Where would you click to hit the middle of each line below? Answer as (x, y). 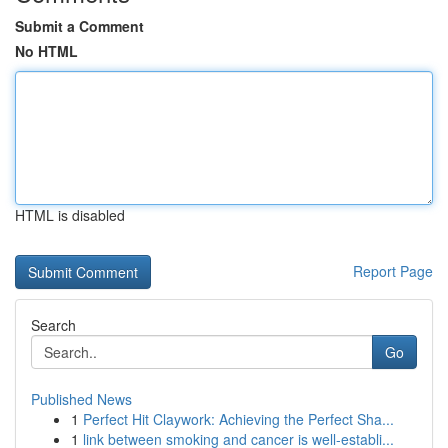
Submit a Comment (79, 26)
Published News (81, 399)
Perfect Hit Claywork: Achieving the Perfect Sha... (238, 419)
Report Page (393, 271)
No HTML (46, 51)
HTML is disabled (70, 215)
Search (53, 325)
